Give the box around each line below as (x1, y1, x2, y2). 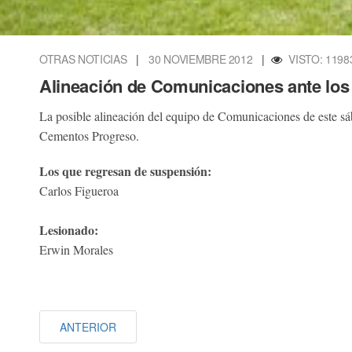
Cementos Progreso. (39, 126, 139, 144)
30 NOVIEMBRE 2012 (148, 50, 253, 67)
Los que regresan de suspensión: (39, 161, 211, 180)
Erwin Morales (39, 240, 117, 258)
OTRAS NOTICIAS (39, 50, 127, 67)
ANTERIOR (60, 318, 116, 335)
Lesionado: (39, 220, 98, 239)
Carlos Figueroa (39, 181, 119, 199)
